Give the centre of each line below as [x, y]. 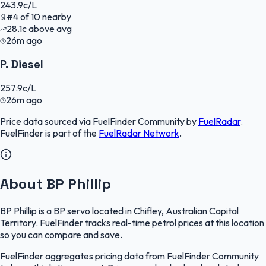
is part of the [71, 133]
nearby [56, 17]
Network [160, 133]
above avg [49, 28]
